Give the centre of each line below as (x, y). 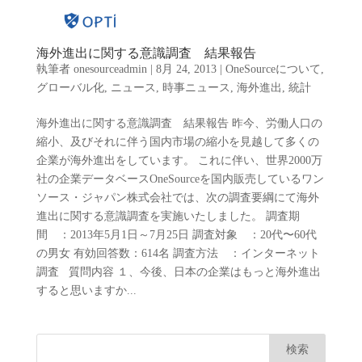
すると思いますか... (86, 290)
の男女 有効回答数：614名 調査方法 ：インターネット (178, 253)
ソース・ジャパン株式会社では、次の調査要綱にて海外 (177, 198)
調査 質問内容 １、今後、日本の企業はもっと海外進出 (178, 272)
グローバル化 (70, 88)
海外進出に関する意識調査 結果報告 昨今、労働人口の (179, 123)
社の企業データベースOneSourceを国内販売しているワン (180, 179)
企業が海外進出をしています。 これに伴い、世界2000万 (179, 160)
